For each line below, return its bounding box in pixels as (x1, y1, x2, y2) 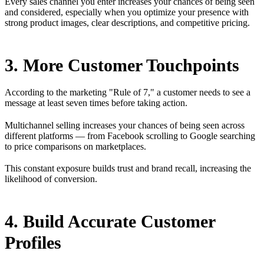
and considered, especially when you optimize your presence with (5, 7, 249, 18)
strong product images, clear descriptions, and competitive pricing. (5, 18, 250, 28)
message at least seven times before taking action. (5, 98, 190, 108)
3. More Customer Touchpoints (5, 55, 239, 75)
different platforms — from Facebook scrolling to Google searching (5, 130, 255, 141)
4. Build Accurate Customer (5, 211, 215, 231)
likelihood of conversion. (5, 173, 97, 184)
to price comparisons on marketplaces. (5, 141, 146, 151)
